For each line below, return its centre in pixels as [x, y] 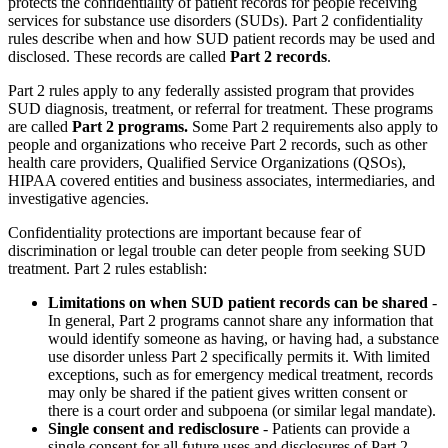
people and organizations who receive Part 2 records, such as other [217, 145]
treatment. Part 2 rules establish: [107, 269]
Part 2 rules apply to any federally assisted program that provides [211, 91]
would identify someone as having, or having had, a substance [243, 339]
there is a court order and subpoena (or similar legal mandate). [242, 411]
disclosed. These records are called [119, 57]
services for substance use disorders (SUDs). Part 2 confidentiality [215, 21]
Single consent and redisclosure [153, 429]
